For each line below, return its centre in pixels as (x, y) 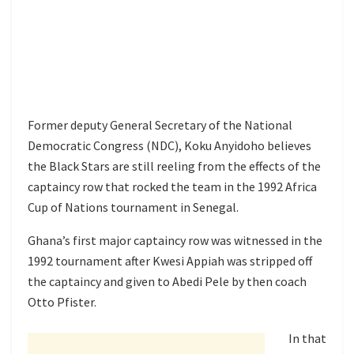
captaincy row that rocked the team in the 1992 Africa (172, 186)
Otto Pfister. (62, 301)
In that (307, 338)
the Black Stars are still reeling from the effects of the (174, 166)
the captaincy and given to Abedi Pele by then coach (167, 281)
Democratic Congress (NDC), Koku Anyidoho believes (169, 145)
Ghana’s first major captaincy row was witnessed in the (175, 240)
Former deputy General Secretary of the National (160, 124)
